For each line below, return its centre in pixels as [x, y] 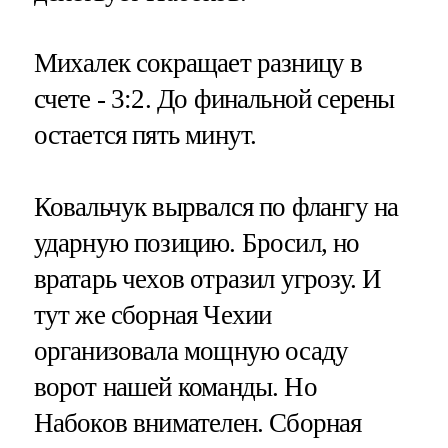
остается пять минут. [145, 135]
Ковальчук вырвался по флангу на [216, 206]
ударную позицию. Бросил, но [196, 242]
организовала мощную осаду [191, 350]
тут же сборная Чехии [152, 314]
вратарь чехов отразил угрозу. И [207, 278]
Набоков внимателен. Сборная [197, 422]
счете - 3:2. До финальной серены [214, 99]
